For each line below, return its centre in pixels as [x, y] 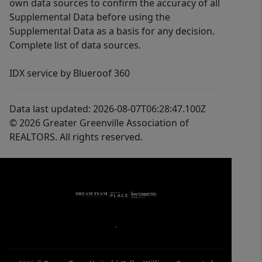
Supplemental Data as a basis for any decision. [112, 31]
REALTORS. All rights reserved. [76, 137]
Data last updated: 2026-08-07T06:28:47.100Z [108, 109]
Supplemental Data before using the [90, 17]
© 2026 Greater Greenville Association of [99, 123]
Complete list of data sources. [75, 45]
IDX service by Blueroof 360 [70, 73]
